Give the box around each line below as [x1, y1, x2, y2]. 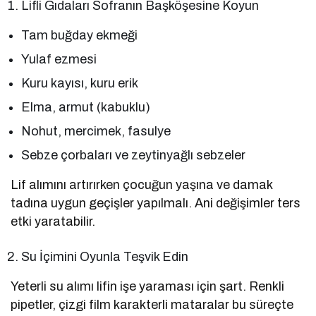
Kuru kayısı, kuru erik [21, 76, 139, 91]
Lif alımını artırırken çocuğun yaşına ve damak [11, 178, 273, 193]
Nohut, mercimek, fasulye [21, 124, 171, 139]
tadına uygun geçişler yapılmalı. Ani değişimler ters [11, 196, 301, 211]
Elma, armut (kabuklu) [21, 100, 151, 115]
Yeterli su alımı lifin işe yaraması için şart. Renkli [11, 279, 285, 294]
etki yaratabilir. [11, 214, 96, 229]
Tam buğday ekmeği [21, 28, 138, 43]
